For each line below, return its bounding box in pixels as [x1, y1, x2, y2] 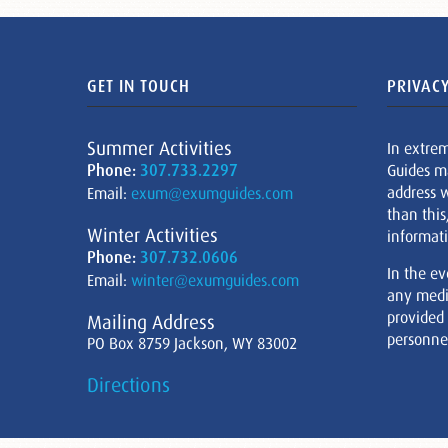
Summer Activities [87, 137, 232, 159]
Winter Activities [87, 224, 218, 246]
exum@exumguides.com [131, 184, 293, 202]
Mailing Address [87, 311, 215, 333]
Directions [87, 374, 170, 396]
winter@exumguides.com [131, 271, 299, 289]
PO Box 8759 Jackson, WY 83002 [87, 334, 297, 352]
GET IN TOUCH [87, 77, 190, 96]
